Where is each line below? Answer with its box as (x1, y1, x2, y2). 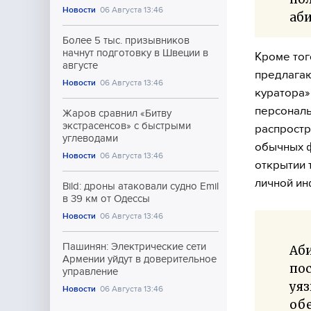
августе (62, 60, 98, 71)
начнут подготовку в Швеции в (62, 47, 208, 58)
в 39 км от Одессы (62, 193, 150, 204)
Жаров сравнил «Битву (62, 108, 171, 119)
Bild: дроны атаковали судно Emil (62, 180, 219, 192)
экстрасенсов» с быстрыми (62, 120, 191, 131)
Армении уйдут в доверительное (62, 253, 217, 264)
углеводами (62, 133, 118, 144)
